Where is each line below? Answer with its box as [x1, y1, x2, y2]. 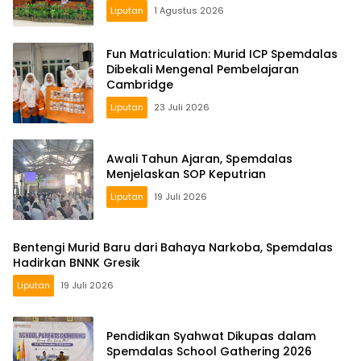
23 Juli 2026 [154, 101, 210, 114]
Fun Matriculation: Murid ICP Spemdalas [106, 46, 338, 63]
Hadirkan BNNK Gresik [13, 254, 140, 271]
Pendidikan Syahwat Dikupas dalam [106, 327, 316, 344]
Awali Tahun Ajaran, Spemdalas [106, 150, 293, 167]
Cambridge [106, 77, 173, 93]
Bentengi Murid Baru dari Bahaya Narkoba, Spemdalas [13, 239, 333, 255]
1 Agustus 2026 [154, 4, 224, 18]
